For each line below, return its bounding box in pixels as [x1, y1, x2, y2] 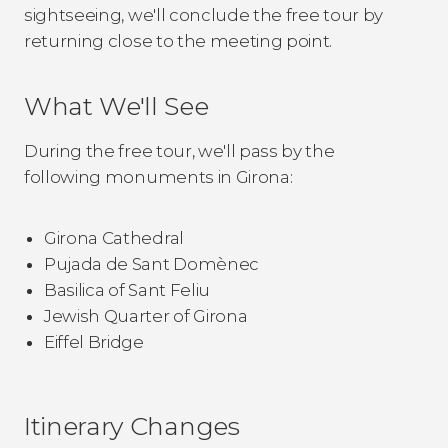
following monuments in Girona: [24, 166, 293, 187]
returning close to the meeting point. [24, 30, 333, 51]
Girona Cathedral [44, 227, 184, 248]
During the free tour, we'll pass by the [24, 140, 335, 161]
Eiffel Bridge [44, 331, 144, 352]
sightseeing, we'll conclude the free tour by [24, 4, 383, 25]
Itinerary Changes [24, 410, 240, 441]
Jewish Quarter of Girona [44, 305, 248, 326]
